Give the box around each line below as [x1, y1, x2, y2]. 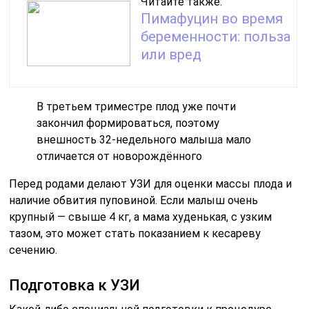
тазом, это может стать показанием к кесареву [9, 226, 261, 240]
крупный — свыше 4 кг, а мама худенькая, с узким [9, 210, 272, 223]
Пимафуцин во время [141, 10, 283, 27]
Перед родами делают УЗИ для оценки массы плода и [9, 177, 292, 190]
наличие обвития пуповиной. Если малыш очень [9, 193, 259, 207]
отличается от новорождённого [37, 149, 203, 163]
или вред [141, 46, 202, 63]
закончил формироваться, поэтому [37, 116, 220, 130]
